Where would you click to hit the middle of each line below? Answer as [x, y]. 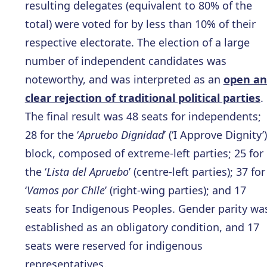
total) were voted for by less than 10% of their [140, 24]
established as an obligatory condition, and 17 [142, 227]
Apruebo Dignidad [121, 135]
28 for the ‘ [52, 135]
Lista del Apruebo [87, 172]
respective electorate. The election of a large [137, 43]
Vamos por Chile [66, 190]
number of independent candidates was [125, 61]
